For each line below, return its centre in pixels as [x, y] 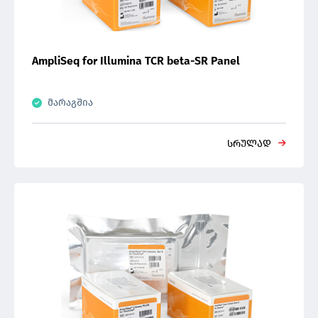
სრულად [249, 144]
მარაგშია [70, 103]
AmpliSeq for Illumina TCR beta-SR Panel [136, 61]
